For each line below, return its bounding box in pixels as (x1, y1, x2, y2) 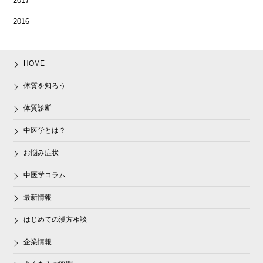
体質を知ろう (23, 82, 66, 90)
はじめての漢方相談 (23, 215, 87, 224)
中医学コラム (23, 171, 66, 179)
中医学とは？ (23, 126, 66, 134)
